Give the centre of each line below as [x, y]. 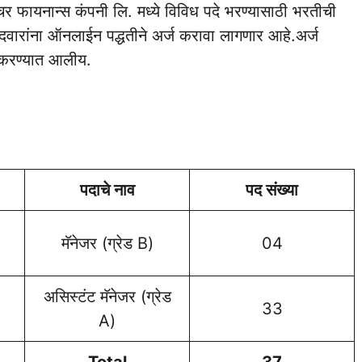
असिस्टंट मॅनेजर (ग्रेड [107, 297]
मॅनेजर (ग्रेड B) [107, 244]
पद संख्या [272, 190]
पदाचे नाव [107, 190]
